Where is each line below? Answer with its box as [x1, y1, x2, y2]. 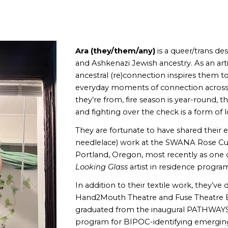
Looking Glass [75, 162, 128, 172]
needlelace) [75, 138, 121, 147]
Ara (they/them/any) [75, 46, 158, 55]
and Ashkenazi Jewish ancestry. [75, 59, 195, 68]
